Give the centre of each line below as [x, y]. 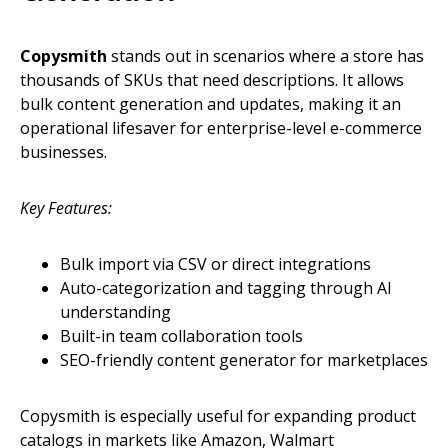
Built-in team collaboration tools [181, 336]
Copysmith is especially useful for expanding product [218, 416]
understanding [115, 312]
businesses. [63, 152]
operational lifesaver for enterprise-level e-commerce [221, 128]
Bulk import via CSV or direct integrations [215, 264]
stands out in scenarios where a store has [265, 56]
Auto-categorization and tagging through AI [226, 288]
